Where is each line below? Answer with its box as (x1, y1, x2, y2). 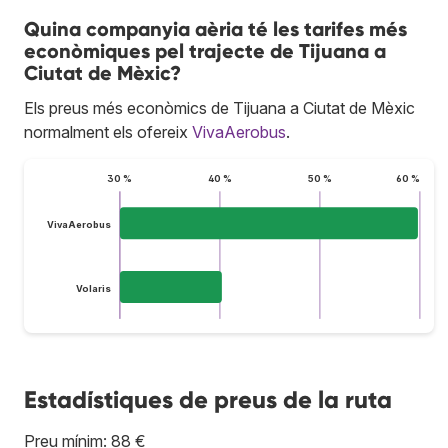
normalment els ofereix (24, 121, 192, 142)
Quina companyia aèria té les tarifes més (24, 16, 407, 41)
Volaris (75, 282, 111, 294)
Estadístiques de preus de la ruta (24, 384, 392, 414)
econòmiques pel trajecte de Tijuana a (24, 38, 386, 63)
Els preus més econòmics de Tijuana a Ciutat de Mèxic (24, 97, 415, 118)
